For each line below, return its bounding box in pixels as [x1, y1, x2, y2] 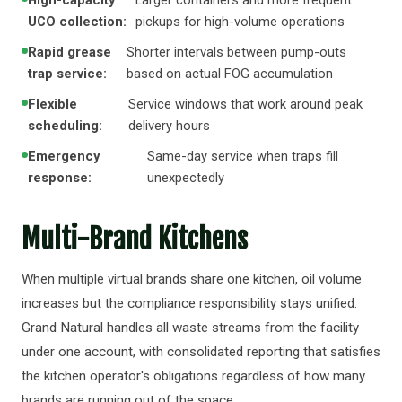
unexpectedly [147, 170, 224, 186]
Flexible [28, 96, 77, 112]
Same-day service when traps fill [147, 148, 338, 164]
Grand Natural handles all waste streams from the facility [22, 319, 359, 336]
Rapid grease [28, 44, 111, 60]
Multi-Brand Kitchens [22, 222, 248, 257]
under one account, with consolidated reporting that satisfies [22, 344, 380, 360]
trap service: [28, 66, 107, 82]
